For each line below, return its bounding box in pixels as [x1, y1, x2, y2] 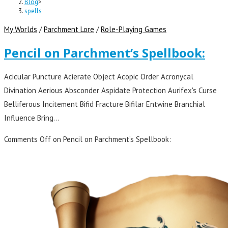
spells [24, 6, 42, 15]
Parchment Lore [44, 24, 94, 34]
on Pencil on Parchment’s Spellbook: [51, 134, 171, 145]
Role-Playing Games [101, 24, 166, 34]
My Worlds [4, 24, 37, 34]
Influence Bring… [4, 113, 59, 123]
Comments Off [4, 134, 51, 145]
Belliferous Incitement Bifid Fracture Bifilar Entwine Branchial [4, 99, 205, 109]
